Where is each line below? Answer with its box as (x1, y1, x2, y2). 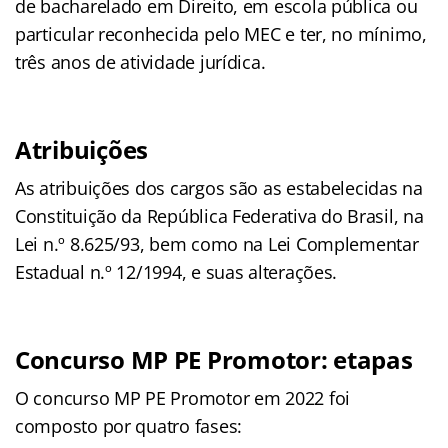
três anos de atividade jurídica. (15, 49, 266, 74)
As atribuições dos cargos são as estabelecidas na (15, 175, 423, 200)
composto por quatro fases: (15, 413, 242, 438)
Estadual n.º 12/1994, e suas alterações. (15, 259, 338, 284)
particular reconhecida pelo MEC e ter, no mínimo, (15, 21, 427, 46)
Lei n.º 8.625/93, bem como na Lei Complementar (15, 231, 419, 256)
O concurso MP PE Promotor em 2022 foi (15, 385, 351, 410)
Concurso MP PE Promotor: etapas (15, 342, 413, 376)
